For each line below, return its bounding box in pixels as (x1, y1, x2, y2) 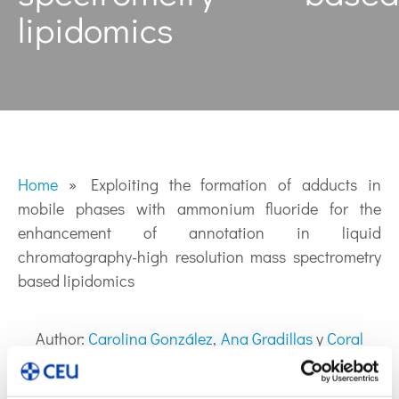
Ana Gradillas (220, 328, 313, 350)
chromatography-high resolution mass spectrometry (18, 246, 381, 267)
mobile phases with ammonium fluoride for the (18, 198, 381, 219)
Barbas (36, 352, 85, 374)
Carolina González (88, 328, 214, 350)
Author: (36, 328, 89, 350)
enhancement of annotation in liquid (18, 222, 381, 243)
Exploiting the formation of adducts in (90, 174, 382, 195)
